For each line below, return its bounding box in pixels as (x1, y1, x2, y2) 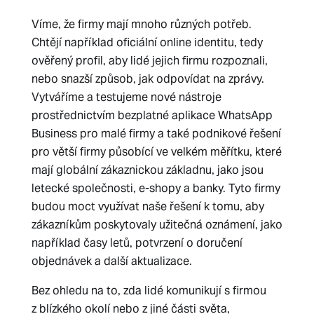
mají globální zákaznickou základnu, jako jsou (31, 163, 264, 177)
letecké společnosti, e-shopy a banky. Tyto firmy (31, 181, 280, 196)
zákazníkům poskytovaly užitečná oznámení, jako (31, 217, 282, 232)
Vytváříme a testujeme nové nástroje (31, 90, 221, 104)
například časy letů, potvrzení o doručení (31, 235, 243, 250)
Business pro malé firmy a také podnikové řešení (31, 126, 281, 141)
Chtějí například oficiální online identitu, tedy (31, 35, 263, 50)
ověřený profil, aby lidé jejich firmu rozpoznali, (31, 53, 268, 68)
